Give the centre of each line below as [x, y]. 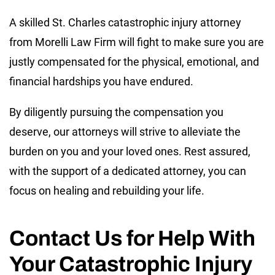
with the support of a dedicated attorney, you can [128, 171]
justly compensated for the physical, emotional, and [134, 61]
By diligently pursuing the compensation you [116, 112]
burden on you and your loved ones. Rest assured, [130, 151]
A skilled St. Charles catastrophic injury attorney [125, 22]
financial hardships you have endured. [103, 81]
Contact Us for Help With [132, 238]
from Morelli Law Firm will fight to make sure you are [137, 42]
